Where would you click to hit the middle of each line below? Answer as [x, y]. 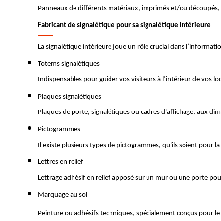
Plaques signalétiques [70, 97]
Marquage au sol [63, 195]
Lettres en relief [61, 162]
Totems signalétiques [69, 64]
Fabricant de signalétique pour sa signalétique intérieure [124, 26]
